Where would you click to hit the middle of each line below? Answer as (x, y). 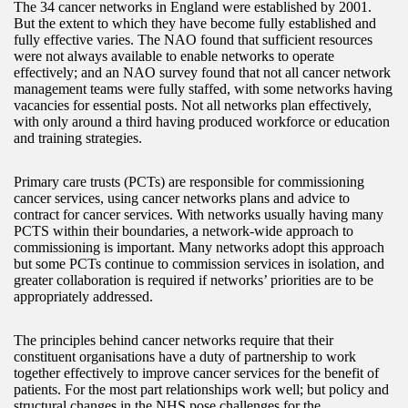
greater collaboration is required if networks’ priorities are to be (194, 280)
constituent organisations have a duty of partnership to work (185, 357)
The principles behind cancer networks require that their (173, 341)
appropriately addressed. (83, 297)
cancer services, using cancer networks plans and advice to (182, 199)
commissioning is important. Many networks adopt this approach (199, 248)
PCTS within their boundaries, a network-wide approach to (184, 231)
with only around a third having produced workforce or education (202, 122)
